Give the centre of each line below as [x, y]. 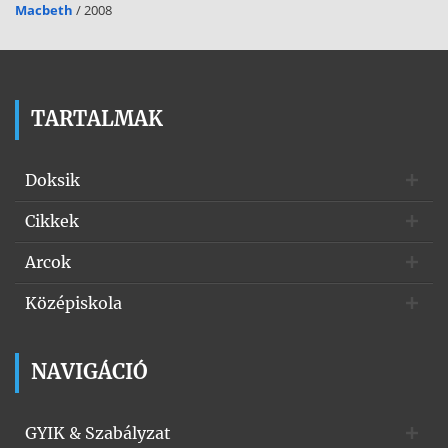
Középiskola [73, 303]
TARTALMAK [97, 118]
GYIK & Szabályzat [98, 433]
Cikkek [52, 221]
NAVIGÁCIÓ [89, 371]
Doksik [52, 180]
